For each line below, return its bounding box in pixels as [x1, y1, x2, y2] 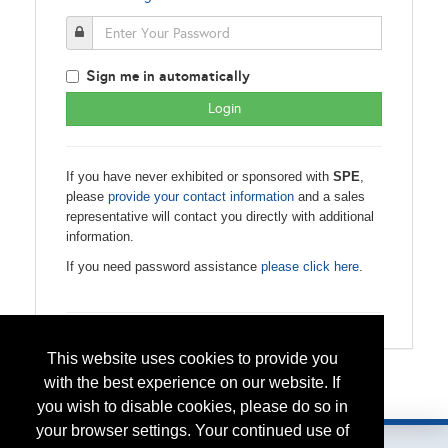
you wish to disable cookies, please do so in [36, 398, 348, 416]
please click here [261, 259, 359, 274]
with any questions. [234, 390, 353, 407]
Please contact [24, 390, 115, 407]
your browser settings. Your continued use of [35, 422, 349, 440]
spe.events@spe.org [115, 390, 234, 407]
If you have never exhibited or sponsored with [66, 169, 333, 184]
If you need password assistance [66, 259, 261, 274]
